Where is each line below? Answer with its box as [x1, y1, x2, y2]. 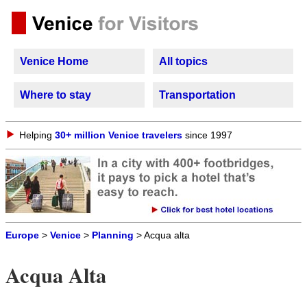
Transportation [159, 89, 236, 101]
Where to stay [20, 89, 91, 101]
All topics [159, 56, 208, 67]
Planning [92, 230, 134, 241]
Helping [19, 130, 55, 140]
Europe [5, 230, 39, 241]
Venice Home [20, 56, 88, 67]
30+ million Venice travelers [55, 130, 182, 140]
